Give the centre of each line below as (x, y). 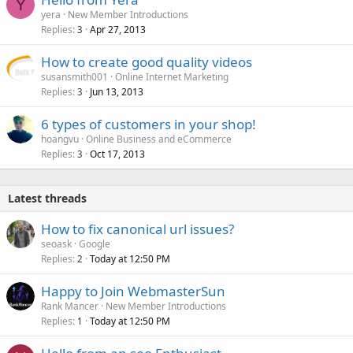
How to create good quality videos (147, 62)
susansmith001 (74, 77)
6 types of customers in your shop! (149, 124)
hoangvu (60, 139)
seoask (56, 244)
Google (95, 244)
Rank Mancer (70, 307)
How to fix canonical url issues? (137, 229)
